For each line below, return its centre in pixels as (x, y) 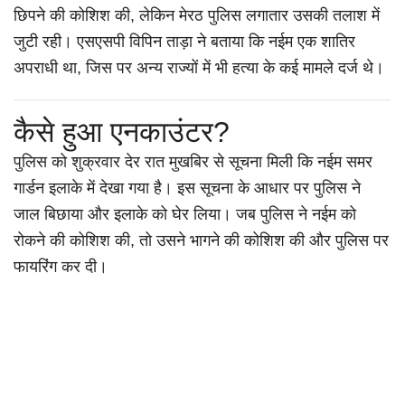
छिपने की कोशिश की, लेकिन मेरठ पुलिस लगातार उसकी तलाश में (197, 16)
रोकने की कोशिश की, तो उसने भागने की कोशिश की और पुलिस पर (201, 241)
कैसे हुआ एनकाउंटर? (122, 132)
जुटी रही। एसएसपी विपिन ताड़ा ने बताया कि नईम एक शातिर (184, 42)
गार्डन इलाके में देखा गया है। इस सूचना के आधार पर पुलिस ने (187, 188)
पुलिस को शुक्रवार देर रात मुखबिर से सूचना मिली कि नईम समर (193, 162)
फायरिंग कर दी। (61, 267)
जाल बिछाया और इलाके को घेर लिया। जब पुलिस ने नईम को (185, 215)
